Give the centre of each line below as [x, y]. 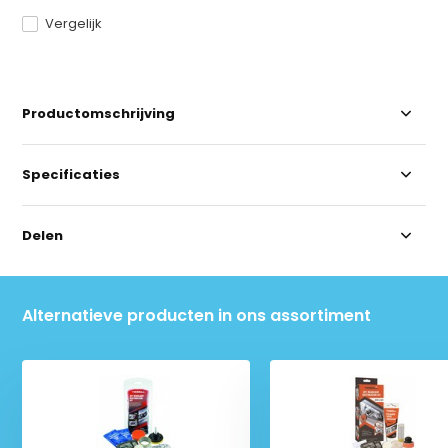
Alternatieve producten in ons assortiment [197, 315]
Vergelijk [74, 23]
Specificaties [71, 174]
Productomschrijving [99, 113]
